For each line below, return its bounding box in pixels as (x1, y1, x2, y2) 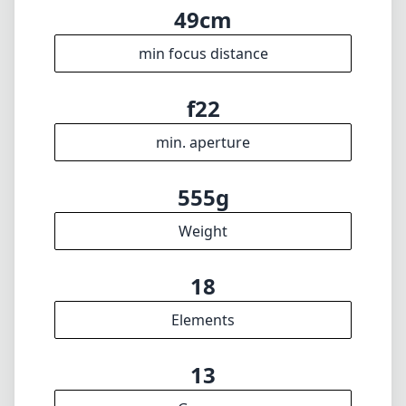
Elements (171, 310, 235, 330)
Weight (179, 221, 227, 241)
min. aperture (156, 132, 250, 152)
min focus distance (138, 43, 268, 63)
